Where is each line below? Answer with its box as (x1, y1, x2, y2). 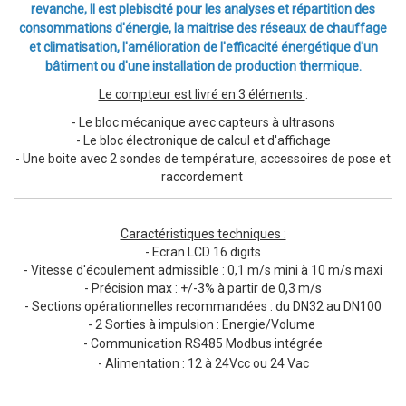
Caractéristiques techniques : (120, 226, 286, 241)
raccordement (160, 169, 246, 184)
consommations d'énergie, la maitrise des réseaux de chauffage (19, 20, 387, 35)
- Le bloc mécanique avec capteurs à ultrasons (71, 114, 335, 130)
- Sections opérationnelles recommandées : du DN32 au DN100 (24, 298, 382, 314)
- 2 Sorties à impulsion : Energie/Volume (88, 316, 318, 332)
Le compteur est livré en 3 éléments (98, 87, 305, 102)
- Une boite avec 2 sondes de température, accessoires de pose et (15, 150, 391, 166)
